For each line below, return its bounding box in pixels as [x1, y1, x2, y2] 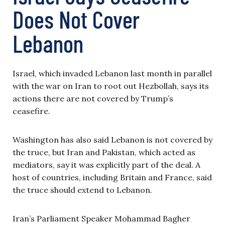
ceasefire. [13, 106, 50, 116]
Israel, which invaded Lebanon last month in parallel [13, 68, 212, 78]
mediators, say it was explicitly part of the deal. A [13, 160, 200, 170]
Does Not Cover [13, 5, 140, 34]
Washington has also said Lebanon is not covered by [13, 135, 212, 145]
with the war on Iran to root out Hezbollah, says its [13, 81, 209, 91]
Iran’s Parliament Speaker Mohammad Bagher [13, 213, 190, 223]
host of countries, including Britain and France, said [13, 172, 212, 182]
